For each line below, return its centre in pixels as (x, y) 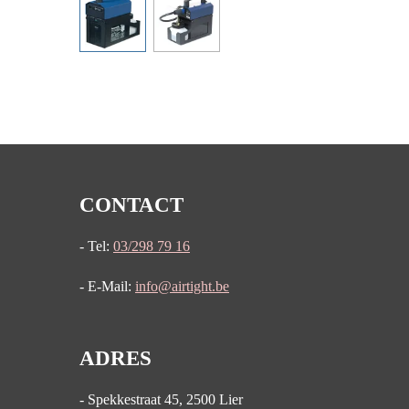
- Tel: (96, 246)
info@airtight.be (182, 287)
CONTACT (131, 205)
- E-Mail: (107, 287)
